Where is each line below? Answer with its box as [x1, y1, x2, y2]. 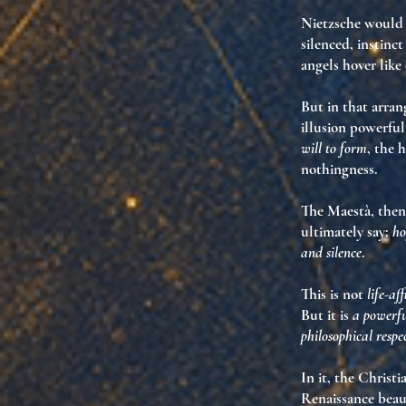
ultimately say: [301, 222, 392, 241]
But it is [301, 305, 353, 324]
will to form [301, 139, 367, 158]
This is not [301, 285, 367, 304]
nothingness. [301, 159, 378, 179]
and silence [301, 243, 362, 262]
